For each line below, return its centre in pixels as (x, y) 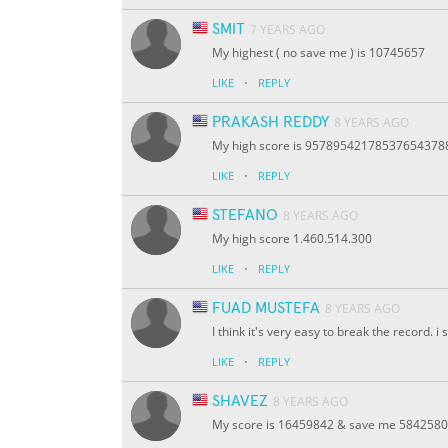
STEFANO (245, 215)
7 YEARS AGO (287, 30)
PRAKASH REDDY (270, 122)
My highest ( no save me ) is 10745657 (318, 53)
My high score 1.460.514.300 (292, 239)
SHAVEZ (240, 401)
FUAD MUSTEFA (266, 308)
